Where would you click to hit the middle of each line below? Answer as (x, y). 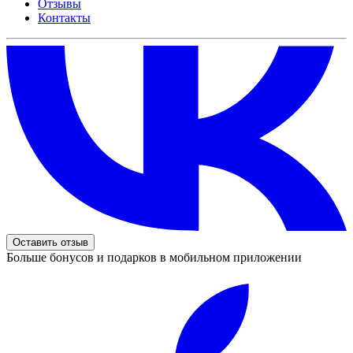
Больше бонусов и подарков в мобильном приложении (154, 258)
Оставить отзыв (50, 243)
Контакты (64, 17)
